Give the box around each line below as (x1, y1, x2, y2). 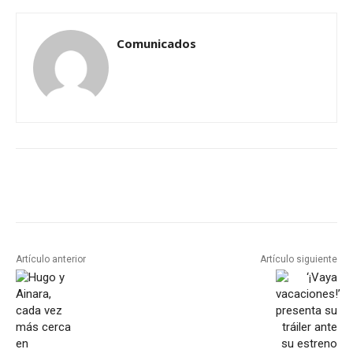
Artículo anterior (16, 253, 86, 265)
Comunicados (117, 35, 196, 51)
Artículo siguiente (259, 253, 337, 265)
